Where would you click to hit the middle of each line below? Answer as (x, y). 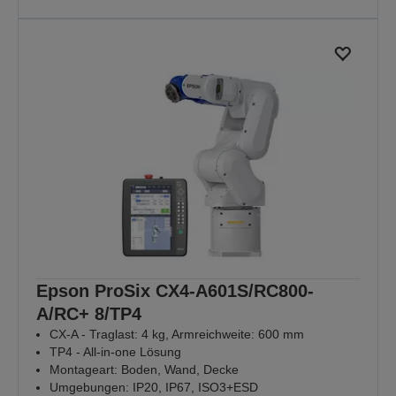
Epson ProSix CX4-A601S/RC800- (175, 291)
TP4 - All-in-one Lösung (115, 352)
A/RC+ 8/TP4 (89, 314)
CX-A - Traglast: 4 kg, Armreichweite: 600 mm (177, 335)
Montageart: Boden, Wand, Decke (144, 370)
